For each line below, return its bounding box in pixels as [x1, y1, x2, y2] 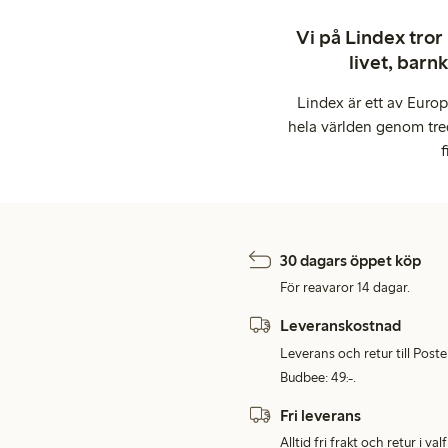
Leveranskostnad [280, 316, 401, 336]
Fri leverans [280, 405, 361, 425]
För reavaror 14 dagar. [280, 279, 410, 297]
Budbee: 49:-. [280, 368, 356, 386]
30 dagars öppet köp [280, 251, 421, 271]
